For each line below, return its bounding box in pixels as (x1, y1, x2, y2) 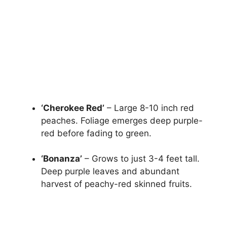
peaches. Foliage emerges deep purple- (41, 115, 203, 126)
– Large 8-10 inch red (104, 102, 194, 113)
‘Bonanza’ (41, 154, 82, 164)
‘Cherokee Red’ (41, 102, 104, 113)
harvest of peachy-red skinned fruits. (41, 179, 192, 190)
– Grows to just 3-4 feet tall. (82, 154, 200, 164)
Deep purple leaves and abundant (41, 166, 179, 177)
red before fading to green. (41, 128, 152, 138)
